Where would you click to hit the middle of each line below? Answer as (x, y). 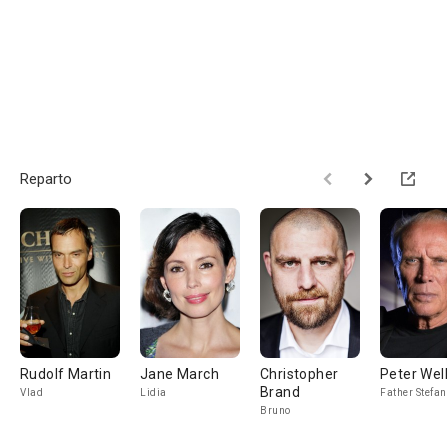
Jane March (179, 374)
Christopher (299, 374)
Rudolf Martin (66, 374)
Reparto (46, 179)
